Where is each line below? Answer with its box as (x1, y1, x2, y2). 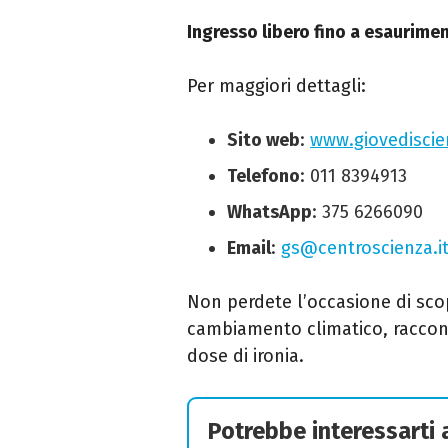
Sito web (227, 128, 300, 151)
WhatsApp (227, 200, 312, 223)
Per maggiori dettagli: (187, 74, 366, 97)
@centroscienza (300, 236, 433, 259)
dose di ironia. (187, 344, 304, 367)
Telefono (227, 164, 300, 187)
